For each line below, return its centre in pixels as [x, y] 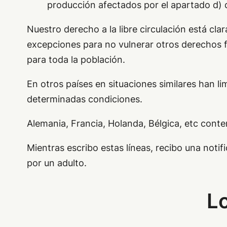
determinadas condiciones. [84, 99]
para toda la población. [76, 59]
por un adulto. [56, 163]
